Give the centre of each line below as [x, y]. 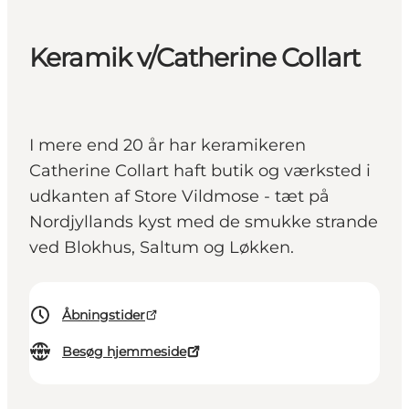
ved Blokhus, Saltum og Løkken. [162, 248]
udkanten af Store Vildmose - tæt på [179, 197]
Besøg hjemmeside [124, 352]
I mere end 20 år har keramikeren [168, 146]
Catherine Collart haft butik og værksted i [200, 171]
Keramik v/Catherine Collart [195, 58]
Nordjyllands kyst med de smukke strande [204, 222]
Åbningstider [104, 315]
